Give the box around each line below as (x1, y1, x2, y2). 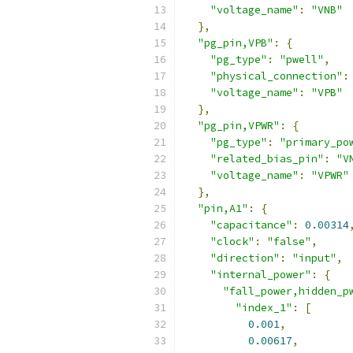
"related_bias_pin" (210, 152, 324, 165)
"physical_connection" (210, 69, 343, 83)
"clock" (210, 235, 255, 248)
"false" (267, 235, 311, 248)
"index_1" (236, 301, 292, 314)
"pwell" (280, 53, 324, 66)
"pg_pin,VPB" (198, 36, 273, 50)
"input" (292, 251, 336, 265)
